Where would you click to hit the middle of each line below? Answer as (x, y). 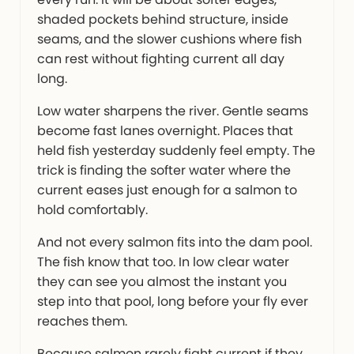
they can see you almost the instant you (162, 282)
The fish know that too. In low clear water (163, 262)
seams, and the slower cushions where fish (169, 40)
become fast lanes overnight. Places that (165, 131)
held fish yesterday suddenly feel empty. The (176, 151)
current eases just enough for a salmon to (167, 190)
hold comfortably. (92, 210)
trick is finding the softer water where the (164, 171)
